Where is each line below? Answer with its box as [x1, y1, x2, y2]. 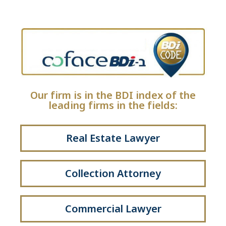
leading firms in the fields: [48, 98, 178, 112]
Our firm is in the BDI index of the [30, 88, 196, 102]
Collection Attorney [65, 166, 161, 181]
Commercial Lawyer [65, 202, 161, 216]
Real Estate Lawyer [66, 131, 160, 145]
